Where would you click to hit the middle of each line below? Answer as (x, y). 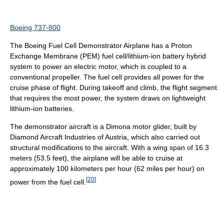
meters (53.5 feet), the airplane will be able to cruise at (96, 158)
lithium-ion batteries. (42, 108)
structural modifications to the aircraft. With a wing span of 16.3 (109, 147)
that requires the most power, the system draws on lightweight (108, 98)
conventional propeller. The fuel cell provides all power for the (107, 77)
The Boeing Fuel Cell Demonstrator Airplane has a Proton (101, 45)
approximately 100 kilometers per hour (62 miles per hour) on (107, 168)
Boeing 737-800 (35, 27)
